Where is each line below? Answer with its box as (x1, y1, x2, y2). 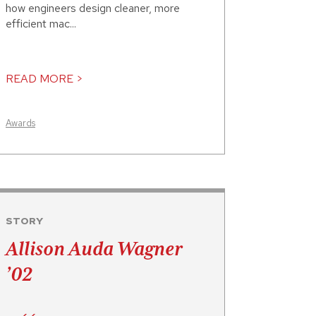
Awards (6, 117, 35, 130)
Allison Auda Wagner (6, 237, 182, 260)
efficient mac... (6, 16, 76, 32)
